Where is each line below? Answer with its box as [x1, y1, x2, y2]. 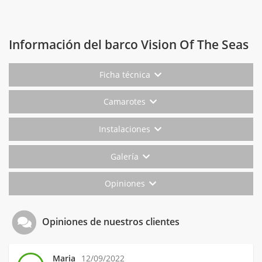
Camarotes [104, 96, 149, 108]
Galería [111, 151, 142, 163]
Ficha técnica [99, 69, 153, 81]
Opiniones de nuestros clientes [40, 215, 180, 228]
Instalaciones [99, 123, 153, 135]
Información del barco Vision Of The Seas [9, 36, 249, 53]
